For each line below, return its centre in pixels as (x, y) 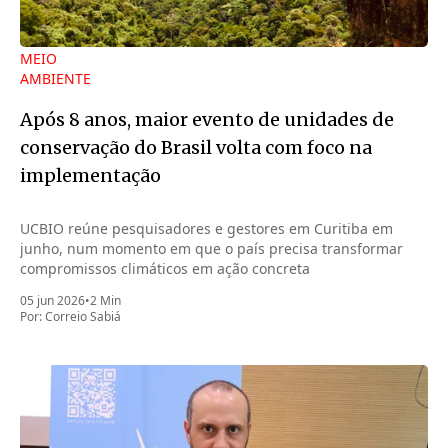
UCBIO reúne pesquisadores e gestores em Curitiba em (206, 228)
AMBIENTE (55, 78)
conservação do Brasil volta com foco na (196, 147)
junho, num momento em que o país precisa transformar (211, 248)
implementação (90, 175)
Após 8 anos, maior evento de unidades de (207, 119)
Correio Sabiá (83, 316)
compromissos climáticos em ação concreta (165, 268)
